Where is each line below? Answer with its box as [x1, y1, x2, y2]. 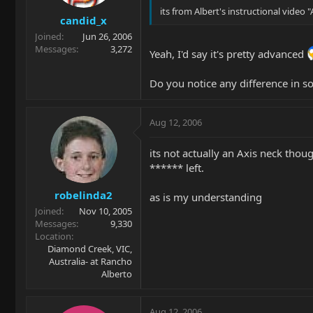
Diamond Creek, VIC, [48, 242, 132, 255]
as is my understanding [150, 189, 262, 204]
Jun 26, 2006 [82, 29, 132, 43]
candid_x [60, 13, 107, 27]
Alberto [101, 268, 132, 280]
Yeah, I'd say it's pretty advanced [150, 46, 307, 61]
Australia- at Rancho [49, 255, 132, 268]
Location [35, 230, 71, 242]
